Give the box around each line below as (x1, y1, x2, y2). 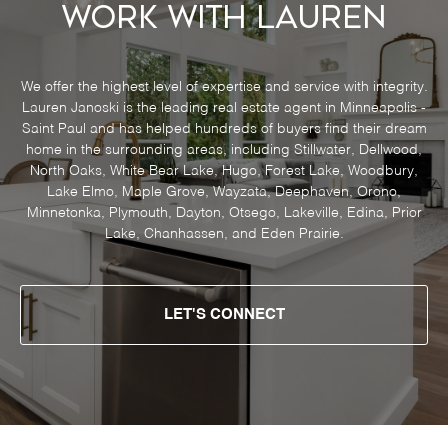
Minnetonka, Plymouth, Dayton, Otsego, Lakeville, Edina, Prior (26, 206, 422, 221)
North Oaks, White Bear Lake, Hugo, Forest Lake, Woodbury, (30, 164, 418, 179)
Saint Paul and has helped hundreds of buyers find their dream (21, 122, 427, 137)
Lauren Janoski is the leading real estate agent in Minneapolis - (22, 101, 426, 116)
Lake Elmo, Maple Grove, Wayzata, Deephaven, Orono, (47, 185, 401, 200)
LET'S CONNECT (163, 307, 285, 323)
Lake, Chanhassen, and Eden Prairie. (104, 227, 344, 242)
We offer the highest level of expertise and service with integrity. (20, 80, 428, 95)
